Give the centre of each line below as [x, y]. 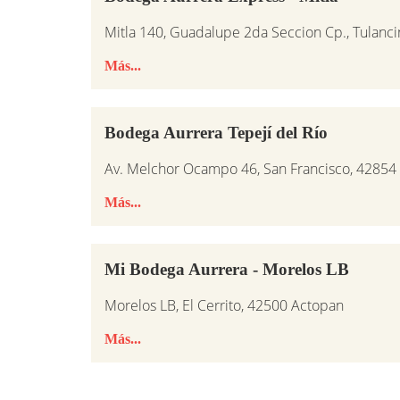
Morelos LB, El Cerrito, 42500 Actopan [224, 306]
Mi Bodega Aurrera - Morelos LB [227, 270]
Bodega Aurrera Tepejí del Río [216, 133]
